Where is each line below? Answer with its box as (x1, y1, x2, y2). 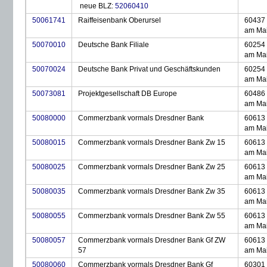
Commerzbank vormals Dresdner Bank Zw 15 (78, 138, 225, 147)
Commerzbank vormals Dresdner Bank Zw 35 (78, 187, 225, 195)
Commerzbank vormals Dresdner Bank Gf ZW (78, 236, 225, 244)
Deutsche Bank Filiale (78, 41, 149, 49)
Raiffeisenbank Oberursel (78, 16, 161, 24)
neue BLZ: (78, 2, 115, 10)
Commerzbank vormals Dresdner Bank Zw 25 (78, 163, 225, 171)
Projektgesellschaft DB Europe (78, 89, 177, 98)
